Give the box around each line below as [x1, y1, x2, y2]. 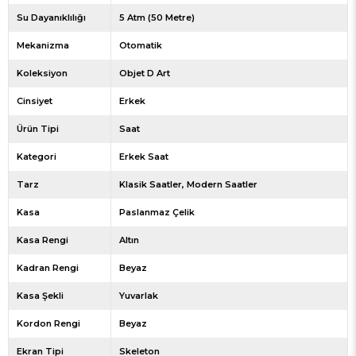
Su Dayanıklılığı [17, 12, 86, 24]
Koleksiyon [17, 68, 68, 79]
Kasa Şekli [17, 290, 64, 302]
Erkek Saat [118, 151, 168, 163]
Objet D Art [118, 68, 170, 79]
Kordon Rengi [17, 318, 80, 330]
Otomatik [118, 40, 162, 52]
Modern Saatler [186, 179, 257, 191]
